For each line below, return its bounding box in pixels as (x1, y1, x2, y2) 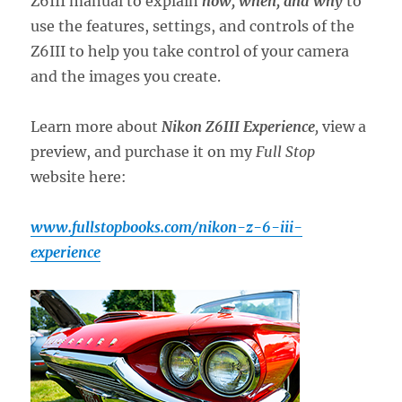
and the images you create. (31, 67, 222, 86)
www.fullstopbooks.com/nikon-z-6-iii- (31, 218, 303, 237)
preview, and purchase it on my (31, 143, 257, 162)
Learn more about (31, 118, 162, 136)
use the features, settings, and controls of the (31, 17, 355, 36)
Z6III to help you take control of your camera (31, 42, 350, 61)
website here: (31, 168, 127, 187)
